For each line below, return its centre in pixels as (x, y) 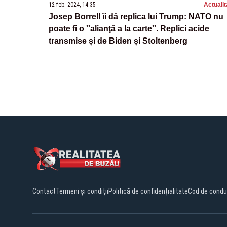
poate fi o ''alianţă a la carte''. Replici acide (129, 28)
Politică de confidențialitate (148, 191)
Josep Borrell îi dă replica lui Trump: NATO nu (136, 16)
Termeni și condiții (82, 191)
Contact (44, 191)
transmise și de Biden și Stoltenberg (118, 41)
